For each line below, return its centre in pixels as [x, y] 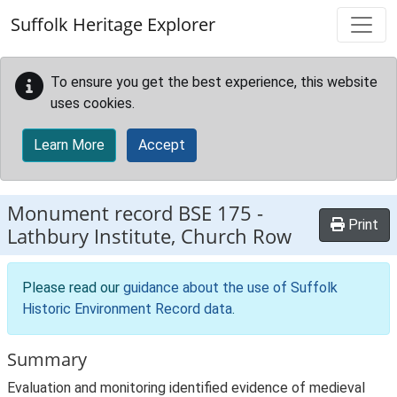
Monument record [93, 213]
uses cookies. [93, 103]
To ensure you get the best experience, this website [214, 82]
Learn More [69, 145]
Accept [162, 145]
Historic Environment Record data [127, 309]
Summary [47, 359]
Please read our [73, 288]
